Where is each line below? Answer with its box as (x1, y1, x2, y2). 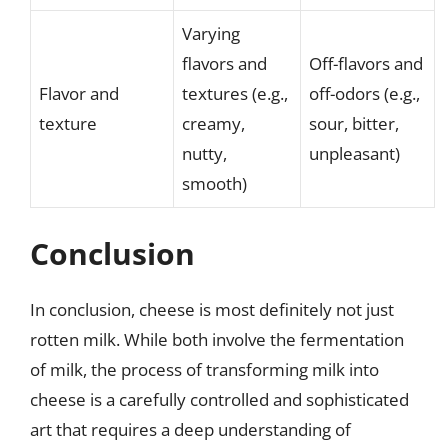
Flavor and (39, 81, 119, 105)
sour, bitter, (309, 111, 399, 135)
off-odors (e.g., (309, 81, 420, 105)
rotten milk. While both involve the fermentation (30, 328, 404, 351)
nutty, (182, 141, 227, 165)
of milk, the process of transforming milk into (30, 358, 379, 381)
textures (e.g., (182, 81, 288, 105)
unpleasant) (309, 141, 400, 165)
